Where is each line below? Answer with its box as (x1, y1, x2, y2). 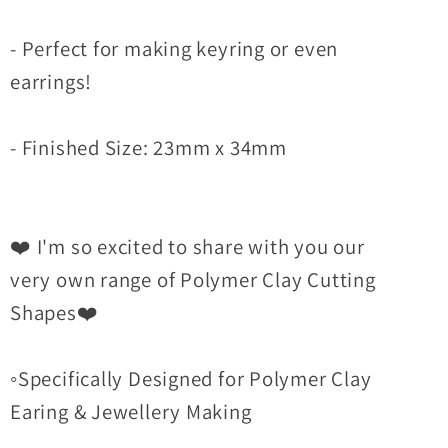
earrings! (10, 67, 93, 95)
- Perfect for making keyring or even (10, 34, 339, 62)
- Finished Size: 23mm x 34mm (10, 133, 287, 161)
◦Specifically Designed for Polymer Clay (10, 364, 372, 392)
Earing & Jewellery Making (10, 397, 252, 425)
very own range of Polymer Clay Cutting (10, 265, 376, 293)
